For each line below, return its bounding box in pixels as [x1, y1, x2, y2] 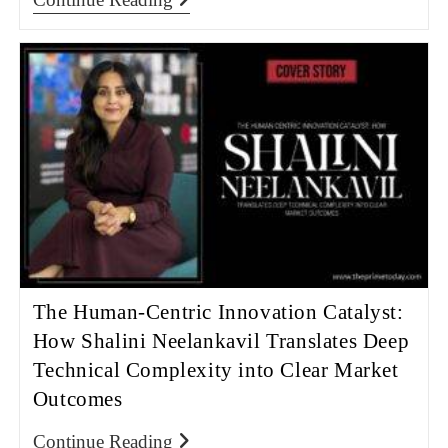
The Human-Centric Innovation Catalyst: [32, 299, 404, 324]
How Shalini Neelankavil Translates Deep [32, 328, 410, 353]
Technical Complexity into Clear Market [32, 357, 399, 382]
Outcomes [32, 386, 123, 411]
